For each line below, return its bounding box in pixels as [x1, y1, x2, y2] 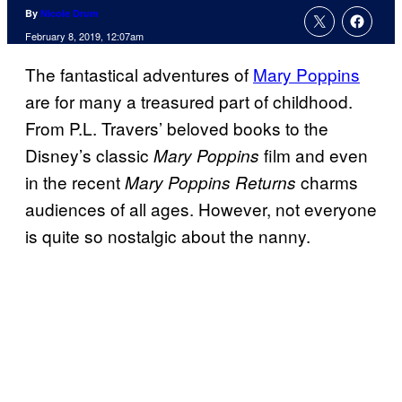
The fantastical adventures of [25, 62, 253, 87]
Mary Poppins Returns [125, 170, 296, 195]
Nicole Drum [40, 6, 99, 21]
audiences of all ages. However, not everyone [25, 197, 377, 222]
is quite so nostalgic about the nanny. [25, 223, 310, 249]
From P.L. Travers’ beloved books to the [25, 116, 328, 141]
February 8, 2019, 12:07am [25, 29, 144, 44]
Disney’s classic [25, 143, 153, 168]
